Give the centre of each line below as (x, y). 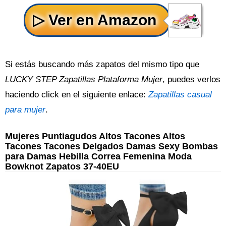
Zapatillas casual (180, 95)
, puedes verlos (191, 79)
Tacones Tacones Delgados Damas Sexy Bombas (111, 146)
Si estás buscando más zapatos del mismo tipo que (102, 64)
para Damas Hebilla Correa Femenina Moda (98, 156)
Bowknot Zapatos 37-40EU (62, 166)
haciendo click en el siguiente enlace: (77, 95)
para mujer (25, 110)
